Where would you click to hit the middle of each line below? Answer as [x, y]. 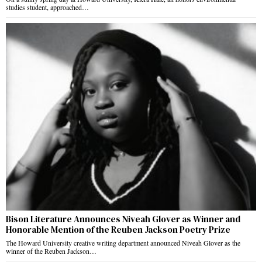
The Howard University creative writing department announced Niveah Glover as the [123, 243]
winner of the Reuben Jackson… [51, 251]
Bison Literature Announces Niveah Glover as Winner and [123, 219]
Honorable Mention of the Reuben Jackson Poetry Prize [118, 230]
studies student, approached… [47, 7]
